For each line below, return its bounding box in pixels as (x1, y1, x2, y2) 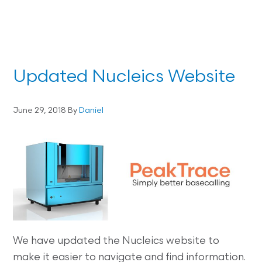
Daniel (79, 106, 104, 116)
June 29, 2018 (13, 106, 67, 116)
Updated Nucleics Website (13, 68, 236, 87)
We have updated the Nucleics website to (13, 236, 220, 247)
